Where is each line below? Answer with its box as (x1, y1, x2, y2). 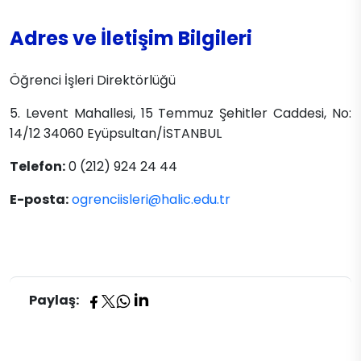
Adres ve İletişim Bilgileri (10, 24, 252, 52)
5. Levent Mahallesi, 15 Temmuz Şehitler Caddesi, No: (10, 103, 351, 122)
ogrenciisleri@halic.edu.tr (72, 189, 230, 209)
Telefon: (10, 156, 65, 176)
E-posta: (10, 189, 68, 209)
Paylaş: (29, 291, 79, 310)
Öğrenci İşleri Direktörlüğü (10, 70, 176, 89)
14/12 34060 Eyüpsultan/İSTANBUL (10, 123, 222, 143)
